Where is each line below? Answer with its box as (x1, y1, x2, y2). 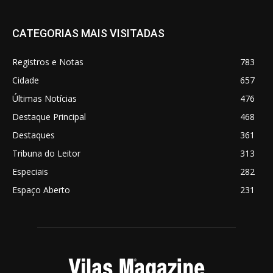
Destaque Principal (12, 111, 86, 123)
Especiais (12, 166, 48, 178)
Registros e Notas (12, 56, 83, 68)
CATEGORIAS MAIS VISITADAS (12, 27, 165, 40)
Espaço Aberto (12, 184, 70, 196)
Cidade (12, 74, 39, 87)
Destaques (12, 129, 55, 141)
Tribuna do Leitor (12, 147, 80, 160)
